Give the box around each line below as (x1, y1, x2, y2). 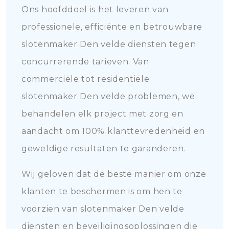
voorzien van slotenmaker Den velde (21, 204, 185, 214)
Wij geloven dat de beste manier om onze (21, 169, 207, 179)
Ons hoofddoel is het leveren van (21, 5, 169, 14)
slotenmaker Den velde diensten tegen (21, 39, 196, 49)
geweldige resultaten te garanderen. (21, 144, 186, 153)
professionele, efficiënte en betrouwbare (21, 22, 203, 32)
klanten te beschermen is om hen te (21, 187, 182, 196)
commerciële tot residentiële (21, 74, 150, 84)
